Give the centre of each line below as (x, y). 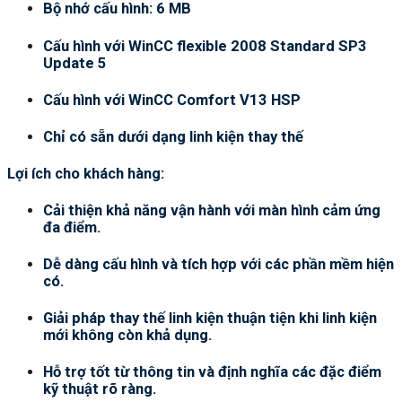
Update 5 (75, 63)
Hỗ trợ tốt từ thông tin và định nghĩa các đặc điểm (212, 372)
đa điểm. (72, 228)
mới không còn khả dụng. (128, 336)
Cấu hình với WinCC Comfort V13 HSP (172, 100)
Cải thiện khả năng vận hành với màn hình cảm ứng (212, 211)
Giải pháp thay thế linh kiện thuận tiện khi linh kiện (210, 319)
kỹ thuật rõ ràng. (100, 389)
